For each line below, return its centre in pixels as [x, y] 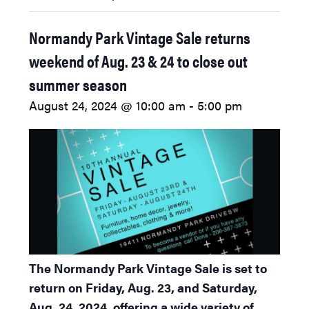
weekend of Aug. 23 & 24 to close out [139, 61]
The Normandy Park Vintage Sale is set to [148, 268]
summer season [78, 84]
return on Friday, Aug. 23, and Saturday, [143, 288]
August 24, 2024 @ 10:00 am [108, 106]
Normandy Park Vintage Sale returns [140, 38]
